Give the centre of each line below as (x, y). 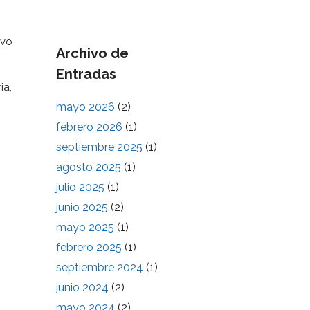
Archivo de (92, 53)
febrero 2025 (89, 247)
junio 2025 (82, 207)
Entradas (86, 74)
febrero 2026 (89, 127)
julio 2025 (80, 187)
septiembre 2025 (99, 147)
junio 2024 (82, 288)
